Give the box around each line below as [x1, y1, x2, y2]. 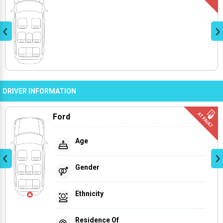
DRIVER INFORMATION [2, 87, 76, 95]
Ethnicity [75, 189, 104, 198]
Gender [75, 163, 100, 171]
